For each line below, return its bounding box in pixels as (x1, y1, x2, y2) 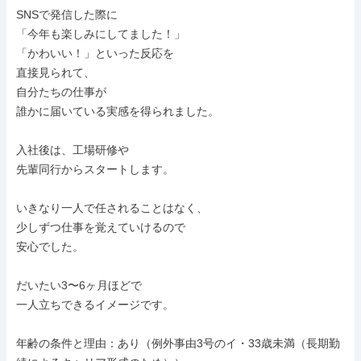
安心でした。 (16, 240, 84, 253)
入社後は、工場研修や (16, 143, 129, 156)
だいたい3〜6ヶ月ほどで (16, 279, 142, 292)
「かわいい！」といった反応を (16, 47, 174, 60)
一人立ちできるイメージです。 (16, 298, 174, 311)
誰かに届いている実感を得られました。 (16, 105, 219, 118)
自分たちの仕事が (16, 85, 106, 98)
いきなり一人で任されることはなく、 (16, 201, 208, 214)
